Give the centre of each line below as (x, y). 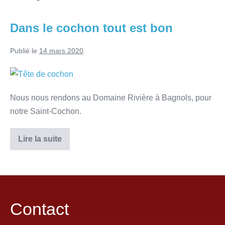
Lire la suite (40, 139)
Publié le (24, 51)
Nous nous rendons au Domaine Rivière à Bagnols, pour (111, 98)
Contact (39, 209)
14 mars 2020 (61, 51)
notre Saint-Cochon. (46, 111)
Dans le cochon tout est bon (91, 28)
